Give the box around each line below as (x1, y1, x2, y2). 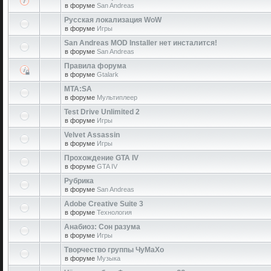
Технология (97, 209, 132, 216)
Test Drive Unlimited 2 (64, 108, 140, 116)
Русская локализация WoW (64, 16, 162, 24)
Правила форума (64, 62, 126, 70)
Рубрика (64, 177, 94, 185)
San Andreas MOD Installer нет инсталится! (64, 39, 217, 47)
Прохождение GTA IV (64, 154, 139, 162)
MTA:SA (64, 85, 92, 93)
